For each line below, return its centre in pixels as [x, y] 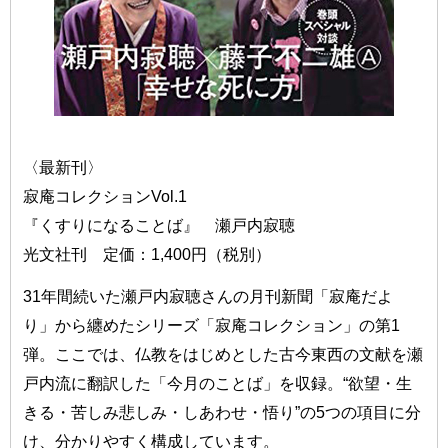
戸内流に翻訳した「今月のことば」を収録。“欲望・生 [218, 383]
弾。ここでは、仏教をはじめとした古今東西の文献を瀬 [223, 354]
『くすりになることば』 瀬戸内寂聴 [159, 225]
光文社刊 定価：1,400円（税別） [147, 254]
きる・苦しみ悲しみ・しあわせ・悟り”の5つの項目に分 [222, 412]
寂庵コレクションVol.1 [105, 196]
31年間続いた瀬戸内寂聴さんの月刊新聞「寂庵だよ [208, 296]
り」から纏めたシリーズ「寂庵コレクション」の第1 [212, 325]
